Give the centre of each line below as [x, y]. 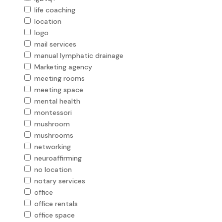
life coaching [55, 10]
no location [53, 169]
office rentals [56, 203]
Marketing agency [63, 67]
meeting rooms [59, 78]
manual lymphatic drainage [79, 55]
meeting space [58, 89]
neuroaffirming [58, 158]
